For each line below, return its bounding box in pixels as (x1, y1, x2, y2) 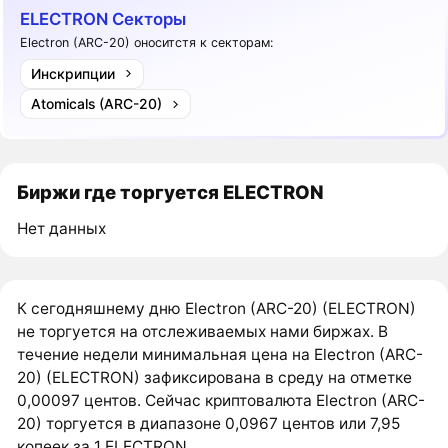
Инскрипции (30, 64, 115, 82)
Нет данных (17, 218, 107, 238)
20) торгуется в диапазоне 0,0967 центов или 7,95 (17, 414, 401, 434)
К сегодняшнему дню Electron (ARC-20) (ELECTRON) (17, 299, 417, 319)
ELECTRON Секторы (20, 8, 187, 29)
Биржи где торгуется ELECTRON (17, 180, 325, 203)
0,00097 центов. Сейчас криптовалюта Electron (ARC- (17, 391, 426, 411)
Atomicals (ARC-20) (30, 95, 162, 113)
